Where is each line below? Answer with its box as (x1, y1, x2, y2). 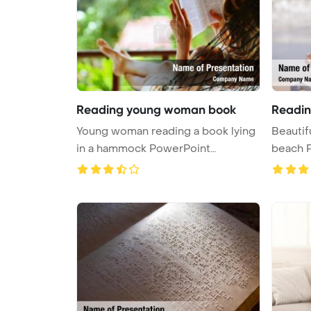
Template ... (76, 158, 134, 173)
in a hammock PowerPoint (76, 141, 210, 155)
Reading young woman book (76, 101, 236, 117)
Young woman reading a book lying (76, 124, 255, 138)
